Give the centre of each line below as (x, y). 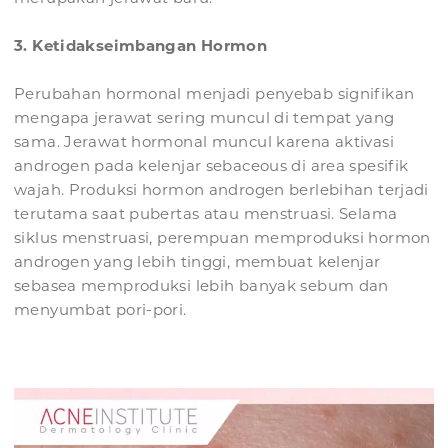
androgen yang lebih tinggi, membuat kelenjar (197, 262)
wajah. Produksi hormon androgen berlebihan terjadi (221, 190)
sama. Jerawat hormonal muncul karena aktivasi (204, 142)
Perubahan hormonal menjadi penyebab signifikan (214, 94)
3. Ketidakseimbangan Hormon (141, 46)
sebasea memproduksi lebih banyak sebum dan (201, 286)
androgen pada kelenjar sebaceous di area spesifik (211, 166)
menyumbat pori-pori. (100, 310)
